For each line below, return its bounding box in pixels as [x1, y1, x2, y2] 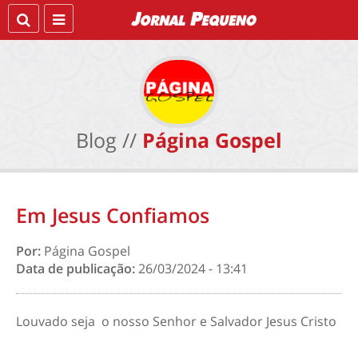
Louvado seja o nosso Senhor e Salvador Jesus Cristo [16, 312, 336, 330]
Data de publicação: [16, 260, 138, 277]
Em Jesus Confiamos [16, 201, 209, 229]
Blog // [76, 126, 137, 153]
